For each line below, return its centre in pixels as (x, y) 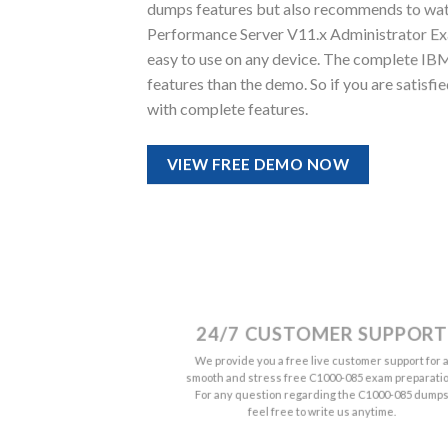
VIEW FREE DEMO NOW (257, 164)
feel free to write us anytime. (321, 411)
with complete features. (227, 109)
